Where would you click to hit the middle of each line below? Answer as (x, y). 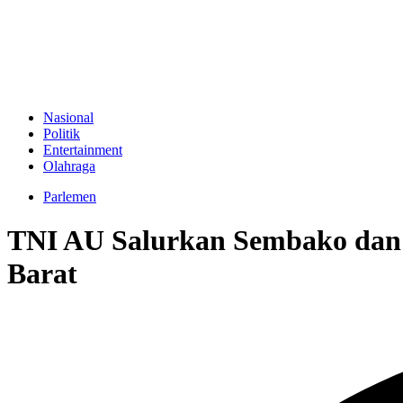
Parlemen (70, 197)
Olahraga (69, 166)
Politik (62, 134)
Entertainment (83, 150)
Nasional (68, 117)
